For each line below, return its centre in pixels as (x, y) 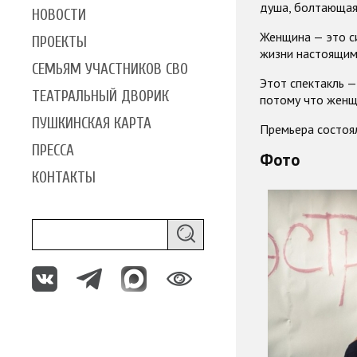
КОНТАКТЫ (64, 177)
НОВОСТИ (59, 15)
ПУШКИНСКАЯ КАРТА (92, 123)
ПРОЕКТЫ (59, 42)
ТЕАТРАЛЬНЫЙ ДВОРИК (100, 96)
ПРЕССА (53, 150)
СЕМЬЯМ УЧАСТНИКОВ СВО (110, 69)
